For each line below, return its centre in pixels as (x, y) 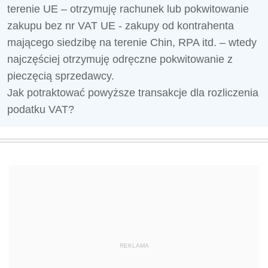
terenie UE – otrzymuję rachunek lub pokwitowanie (128, 9)
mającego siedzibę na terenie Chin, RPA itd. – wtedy (132, 42)
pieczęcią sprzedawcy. (61, 76)
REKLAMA (134, 246)
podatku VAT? (41, 109)
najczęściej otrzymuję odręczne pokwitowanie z (120, 59)
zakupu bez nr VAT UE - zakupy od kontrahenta (121, 26)
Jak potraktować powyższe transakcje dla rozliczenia (133, 93)
